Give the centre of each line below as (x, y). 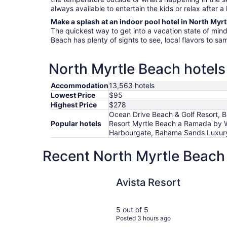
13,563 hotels (132, 86)
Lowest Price (73, 95)
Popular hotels (76, 124)
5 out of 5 (132, 210)
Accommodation (80, 86)
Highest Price (74, 105)
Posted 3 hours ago (143, 218)
